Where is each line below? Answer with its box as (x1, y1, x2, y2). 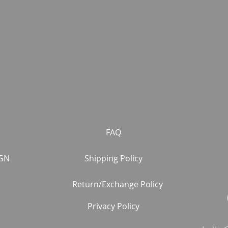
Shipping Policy (84, 152, 143, 164)
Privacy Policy (88, 200, 140, 212)
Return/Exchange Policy (72, 178, 163, 190)
